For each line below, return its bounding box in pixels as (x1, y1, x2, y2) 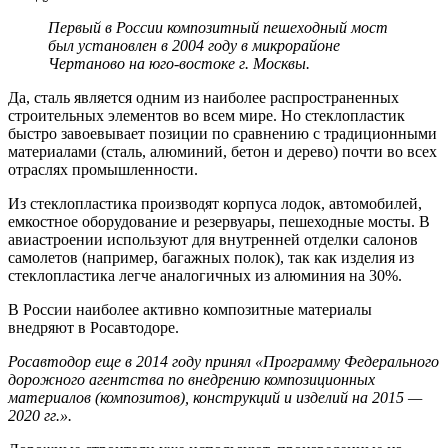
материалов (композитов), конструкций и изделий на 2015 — (8, 388, 422, 406)
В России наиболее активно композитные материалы (8, 300, 372, 318)
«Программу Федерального (255, 352, 439, 370)
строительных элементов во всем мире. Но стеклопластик (8, 106, 405, 124)
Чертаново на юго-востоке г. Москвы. (48, 54, 310, 72)
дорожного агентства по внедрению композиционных (8, 370, 375, 388)
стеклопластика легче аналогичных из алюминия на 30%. (8, 266, 402, 284)
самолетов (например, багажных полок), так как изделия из (8, 248, 414, 266)
